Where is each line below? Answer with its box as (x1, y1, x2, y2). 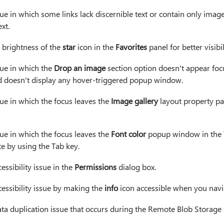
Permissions (74, 161, 116, 172)
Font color (110, 128, 146, 139)
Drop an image (53, 62, 105, 73)
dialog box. (116, 161, 156, 172)
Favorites (115, 41, 147, 52)
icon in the (75, 41, 115, 52)
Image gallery (110, 95, 158, 106)
